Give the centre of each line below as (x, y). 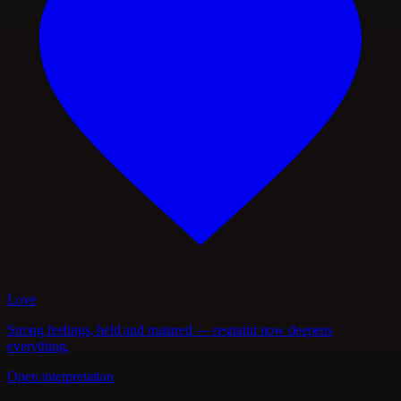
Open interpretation (60, 376)
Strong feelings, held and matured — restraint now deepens (170, 329)
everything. (38, 346)
